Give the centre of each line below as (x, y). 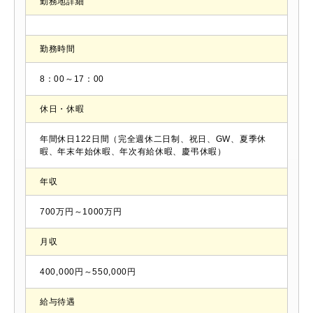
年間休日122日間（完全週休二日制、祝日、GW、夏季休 (153, 139)
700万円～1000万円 (81, 212)
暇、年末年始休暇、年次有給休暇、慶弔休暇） (133, 152)
